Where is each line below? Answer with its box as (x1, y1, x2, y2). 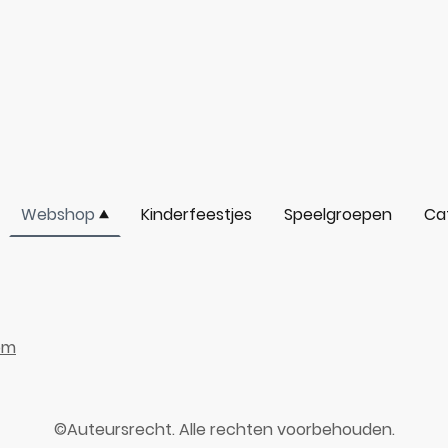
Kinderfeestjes (140, 203, 252, 226)
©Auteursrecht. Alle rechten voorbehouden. (53, 418, 395, 441)
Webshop (20, 203, 95, 226)
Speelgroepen (283, 203, 392, 226)
